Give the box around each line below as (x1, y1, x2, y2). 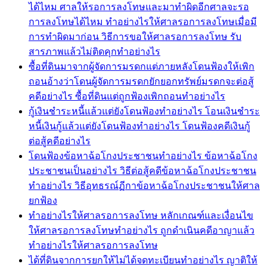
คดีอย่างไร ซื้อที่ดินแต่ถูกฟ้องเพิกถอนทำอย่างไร (29, 91, 225, 101)
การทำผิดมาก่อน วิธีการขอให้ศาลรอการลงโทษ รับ (29, 31, 241, 42)
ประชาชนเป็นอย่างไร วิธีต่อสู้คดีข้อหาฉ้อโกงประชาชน (29, 165, 256, 176)
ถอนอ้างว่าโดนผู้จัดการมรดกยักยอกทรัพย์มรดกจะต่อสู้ (29, 76, 254, 86)
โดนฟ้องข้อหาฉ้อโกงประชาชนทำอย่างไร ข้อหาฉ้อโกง (29, 150, 257, 161)
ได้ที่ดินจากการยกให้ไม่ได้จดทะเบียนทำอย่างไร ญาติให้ (29, 254, 257, 265)
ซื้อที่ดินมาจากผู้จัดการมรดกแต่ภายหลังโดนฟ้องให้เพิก (29, 61, 254, 72)
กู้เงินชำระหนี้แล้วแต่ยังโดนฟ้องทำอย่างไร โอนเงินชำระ (29, 105, 260, 116)
